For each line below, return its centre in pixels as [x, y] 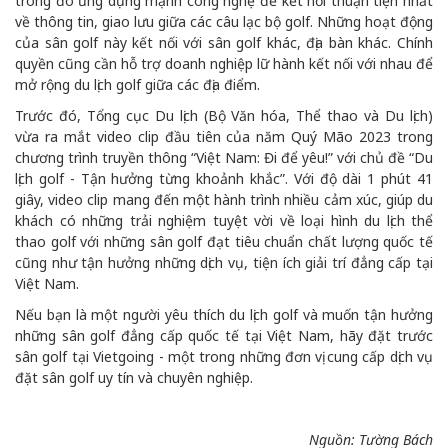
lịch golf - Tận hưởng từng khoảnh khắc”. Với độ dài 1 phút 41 [224, 178]
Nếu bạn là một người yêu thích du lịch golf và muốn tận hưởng [224, 314]
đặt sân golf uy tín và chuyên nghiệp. [134, 377]
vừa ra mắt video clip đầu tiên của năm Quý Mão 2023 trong [224, 136]
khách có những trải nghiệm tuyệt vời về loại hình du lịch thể [224, 220]
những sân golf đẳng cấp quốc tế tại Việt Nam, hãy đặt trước [224, 335]
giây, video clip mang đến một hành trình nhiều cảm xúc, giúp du [224, 199]
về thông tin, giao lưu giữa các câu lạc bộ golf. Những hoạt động [224, 21]
